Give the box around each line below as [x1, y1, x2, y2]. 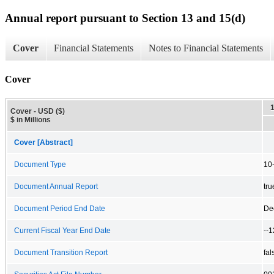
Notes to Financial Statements [149, 43, 263, 54]
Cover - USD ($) [10, 106, 65, 116]
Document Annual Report [14, 182, 98, 190]
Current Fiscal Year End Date [14, 226, 111, 234]
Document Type [14, 160, 66, 168]
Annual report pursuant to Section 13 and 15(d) [5, 11, 245, 24]
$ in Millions [10, 115, 51, 124]
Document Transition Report [14, 248, 108, 256]
